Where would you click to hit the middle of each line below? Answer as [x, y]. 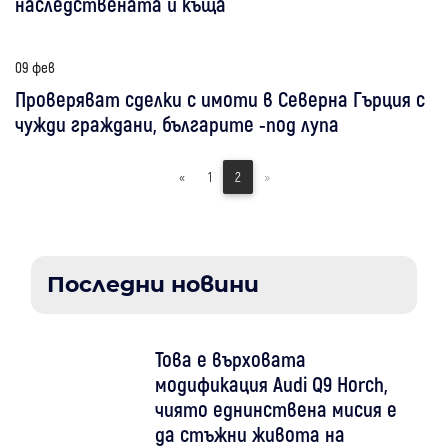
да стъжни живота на [249, 433]
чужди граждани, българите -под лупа [177, 123]
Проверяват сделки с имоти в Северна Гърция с [220, 98]
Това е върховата [230, 358]
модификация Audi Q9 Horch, [271, 383]
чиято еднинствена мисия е [275, 408]
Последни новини [153, 284]
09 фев [35, 66]
